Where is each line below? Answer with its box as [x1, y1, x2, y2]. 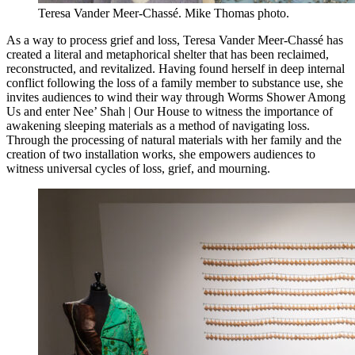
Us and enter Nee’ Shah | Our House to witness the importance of [6, 104, 333, 118]
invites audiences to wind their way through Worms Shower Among [6, 90, 345, 104]
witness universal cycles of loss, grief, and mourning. [6, 161, 270, 175]
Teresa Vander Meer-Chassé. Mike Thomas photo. [38, 6, 289, 20]
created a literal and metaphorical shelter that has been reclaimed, [6, 47, 329, 61]
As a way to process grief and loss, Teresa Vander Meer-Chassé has [6, 32, 343, 47]
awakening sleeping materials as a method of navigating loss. [6, 118, 310, 132]
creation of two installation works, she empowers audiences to [6, 147, 315, 161]
